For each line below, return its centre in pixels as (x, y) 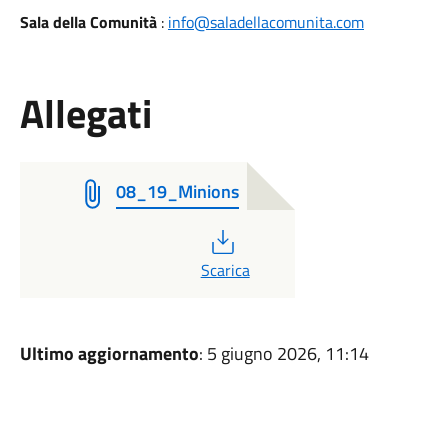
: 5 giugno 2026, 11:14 (283, 353)
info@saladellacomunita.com (265, 22)
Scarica (225, 270)
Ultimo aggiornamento (109, 353)
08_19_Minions (177, 191)
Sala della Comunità (88, 22)
